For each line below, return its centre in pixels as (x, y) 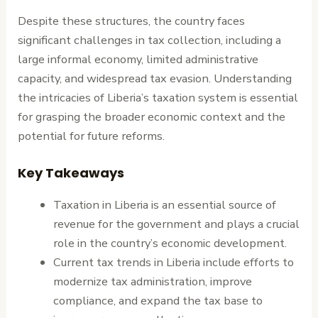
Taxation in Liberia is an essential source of (164, 204)
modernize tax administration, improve (152, 281)
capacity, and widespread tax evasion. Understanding (155, 79)
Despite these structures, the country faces (132, 21)
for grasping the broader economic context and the (152, 117)
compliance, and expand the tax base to (158, 300)
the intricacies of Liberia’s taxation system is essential (158, 98)
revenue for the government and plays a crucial (176, 224)
